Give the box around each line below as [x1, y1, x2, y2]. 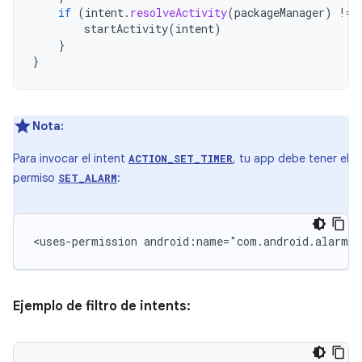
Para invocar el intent [13, 151, 128, 166]
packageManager [234, 5, 325, 20]
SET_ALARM [58, 171, 117, 184]
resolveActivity [130, 5, 227, 20]
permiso [13, 170, 58, 185]
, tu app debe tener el [233, 151, 349, 166]
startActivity [84, 21, 168, 36]
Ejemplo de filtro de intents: [13, 298, 191, 314]
